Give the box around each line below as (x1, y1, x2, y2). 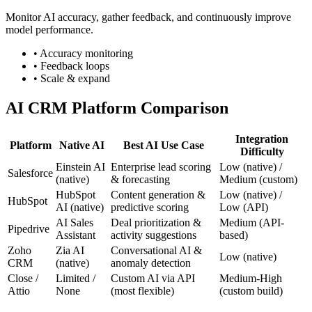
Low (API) (219, 201, 268, 214)
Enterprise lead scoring (111, 161, 211, 173)
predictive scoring (111, 201, 189, 214)
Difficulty (240, 146, 284, 158)
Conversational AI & (111, 244, 202, 257)
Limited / (56, 272, 95, 285)
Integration (235, 133, 288, 146)
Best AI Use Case (123, 139, 204, 152)
